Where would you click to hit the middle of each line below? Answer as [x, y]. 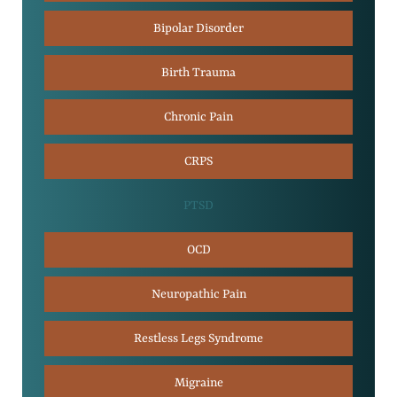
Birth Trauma [198, 72]
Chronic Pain [198, 117]
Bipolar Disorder [198, 28]
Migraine [198, 382]
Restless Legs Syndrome [198, 338]
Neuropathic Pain [198, 294]
